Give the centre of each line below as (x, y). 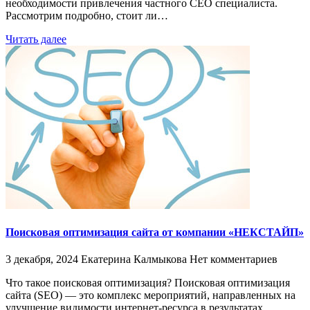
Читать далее (36, 39)
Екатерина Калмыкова (134, 259)
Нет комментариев (234, 259)
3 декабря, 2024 (42, 259)
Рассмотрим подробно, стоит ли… (87, 15)
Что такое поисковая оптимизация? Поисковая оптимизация (148, 283)
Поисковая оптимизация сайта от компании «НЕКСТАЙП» (155, 232)
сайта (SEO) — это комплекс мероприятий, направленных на (151, 295)
